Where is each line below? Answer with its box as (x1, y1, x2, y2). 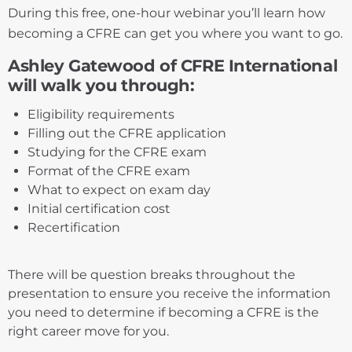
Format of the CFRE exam (27, 163, 190, 178)
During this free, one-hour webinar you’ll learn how (8, 5, 325, 20)
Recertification (27, 219, 120, 235)
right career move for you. (8, 323, 169, 339)
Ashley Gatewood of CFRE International (8, 54, 338, 75)
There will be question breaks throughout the (8, 266, 295, 282)
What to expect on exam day (27, 181, 211, 197)
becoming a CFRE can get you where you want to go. (8, 25, 343, 41)
